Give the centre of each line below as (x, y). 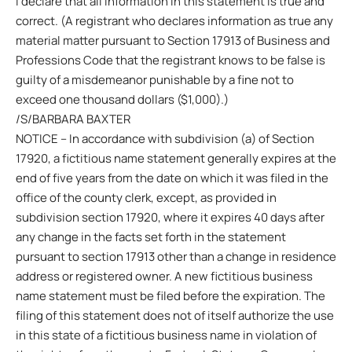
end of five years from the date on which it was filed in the (172, 178)
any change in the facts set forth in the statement (151, 237)
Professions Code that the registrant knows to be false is (170, 60)
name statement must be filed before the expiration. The (170, 296)
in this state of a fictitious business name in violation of (166, 335)
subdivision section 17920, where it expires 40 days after (170, 217)
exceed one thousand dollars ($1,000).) (122, 99)
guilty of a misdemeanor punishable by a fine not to (155, 80)
